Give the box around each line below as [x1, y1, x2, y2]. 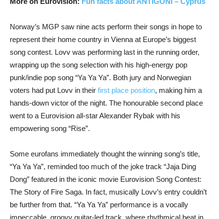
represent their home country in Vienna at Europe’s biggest [10, 35, 196, 44]
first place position [98, 86, 155, 94]
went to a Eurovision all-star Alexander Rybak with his [10, 111, 180, 120]
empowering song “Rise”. [10, 124, 90, 132]
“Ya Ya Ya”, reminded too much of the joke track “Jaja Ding [10, 162, 196, 171]
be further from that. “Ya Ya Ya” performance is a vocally [10, 200, 188, 209]
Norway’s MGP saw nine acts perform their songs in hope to [10, 22, 202, 31]
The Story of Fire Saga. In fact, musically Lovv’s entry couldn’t [10, 188, 207, 196]
